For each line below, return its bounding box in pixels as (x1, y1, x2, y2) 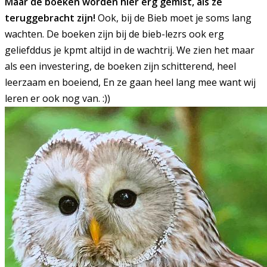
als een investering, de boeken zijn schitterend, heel (5, 60, 236, 73)
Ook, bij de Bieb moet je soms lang (98, 11, 252, 25)
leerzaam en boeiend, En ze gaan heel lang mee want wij (5, 76, 256, 89)
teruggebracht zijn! (5, 11, 98, 25)
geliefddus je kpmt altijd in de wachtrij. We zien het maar (5, 44, 254, 57)
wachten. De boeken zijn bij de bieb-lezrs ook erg (5, 27, 224, 41)
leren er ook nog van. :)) (5, 92, 110, 105)
